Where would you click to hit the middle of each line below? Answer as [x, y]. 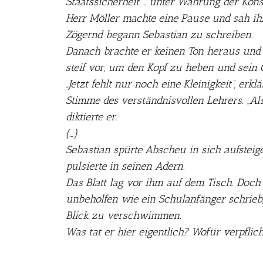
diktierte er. [92, 117]
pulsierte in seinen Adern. [125, 166]
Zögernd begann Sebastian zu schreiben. [159, 35]
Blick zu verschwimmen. [124, 215]
